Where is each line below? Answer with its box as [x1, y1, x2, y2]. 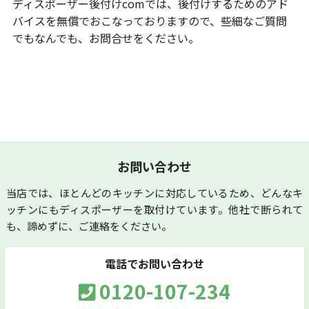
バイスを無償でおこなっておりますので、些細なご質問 [12, 12, 287, 29]
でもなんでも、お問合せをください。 [12, 29, 199, 46]
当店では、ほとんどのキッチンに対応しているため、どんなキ [6, 185, 303, 200]
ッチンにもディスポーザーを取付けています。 [6, 201, 229, 217]
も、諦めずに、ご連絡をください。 [6, 218, 172, 233]
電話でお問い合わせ [105, 255, 204, 272]
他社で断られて [228, 201, 303, 217]
